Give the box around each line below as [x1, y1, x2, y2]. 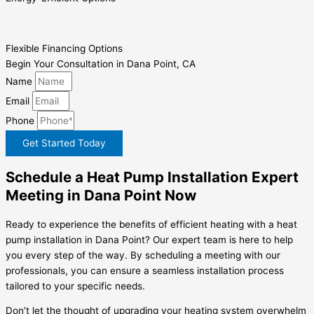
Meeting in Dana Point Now [6, 186, 196, 204]
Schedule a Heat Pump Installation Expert [6, 168, 299, 186]
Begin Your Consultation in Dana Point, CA [6, 57, 196, 69]
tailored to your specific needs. [6, 280, 145, 292]
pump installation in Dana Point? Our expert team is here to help [6, 233, 293, 245]
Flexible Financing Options [6, 42, 123, 54]
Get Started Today [22, 137, 106, 149]
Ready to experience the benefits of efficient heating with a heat [6, 218, 297, 230]
